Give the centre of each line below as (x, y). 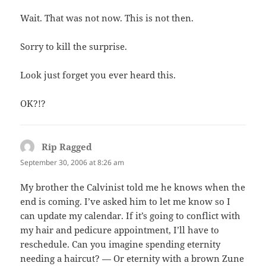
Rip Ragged (67, 147)
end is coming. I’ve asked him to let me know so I (126, 201)
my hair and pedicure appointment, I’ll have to (120, 229)
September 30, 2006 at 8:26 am (72, 163)
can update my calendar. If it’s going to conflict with (131, 215)
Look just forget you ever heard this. (98, 75)
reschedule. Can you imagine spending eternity (121, 244)
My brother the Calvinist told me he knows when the (133, 187)
